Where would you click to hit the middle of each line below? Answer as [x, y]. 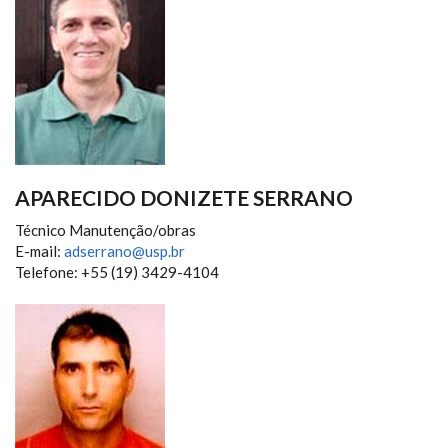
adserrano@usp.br [124, 251]
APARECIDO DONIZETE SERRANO [184, 197]
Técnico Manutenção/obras [105, 230]
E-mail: [39, 251]
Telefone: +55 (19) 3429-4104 [117, 272]
